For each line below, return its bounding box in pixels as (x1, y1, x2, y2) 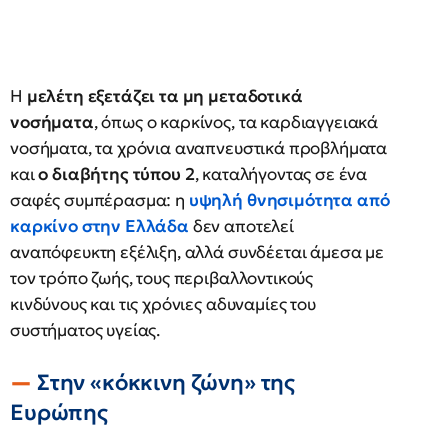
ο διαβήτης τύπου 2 (38, 163, 195, 185)
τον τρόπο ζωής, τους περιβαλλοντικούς (10, 267, 314, 289)
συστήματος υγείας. (10, 319, 161, 341)
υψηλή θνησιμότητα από (188, 189, 390, 211)
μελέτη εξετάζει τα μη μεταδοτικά (22, 85, 303, 107)
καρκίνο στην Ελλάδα (10, 215, 189, 237)
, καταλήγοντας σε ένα (194, 163, 368, 185)
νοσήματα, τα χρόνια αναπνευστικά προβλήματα (10, 137, 388, 159)
